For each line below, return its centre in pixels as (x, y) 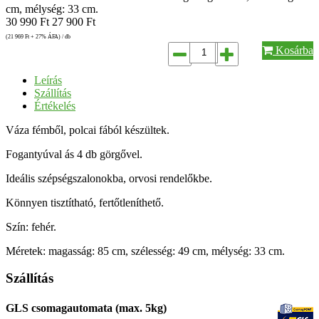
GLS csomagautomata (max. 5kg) (86, 308)
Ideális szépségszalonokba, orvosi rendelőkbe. (109, 178)
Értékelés (55, 105)
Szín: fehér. (31, 226)
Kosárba (293, 50)
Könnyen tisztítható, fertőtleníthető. (85, 202)
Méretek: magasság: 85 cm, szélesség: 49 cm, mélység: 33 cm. (145, 251)
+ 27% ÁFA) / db (50, 36)
